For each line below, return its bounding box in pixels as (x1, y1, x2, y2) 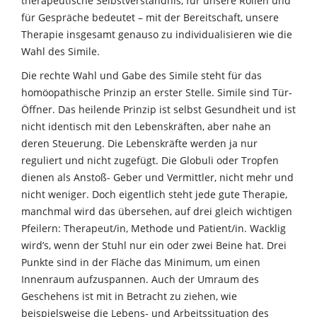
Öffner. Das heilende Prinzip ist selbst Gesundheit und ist (21, 102, 296, 116)
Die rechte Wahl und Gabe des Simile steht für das (21, 68, 262, 82)
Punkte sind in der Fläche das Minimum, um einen (21, 255, 260, 269)
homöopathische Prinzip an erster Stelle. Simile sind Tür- (21, 85, 292, 99)
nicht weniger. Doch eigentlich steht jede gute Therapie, (21, 187, 287, 201)
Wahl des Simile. (21, 44, 100, 58)
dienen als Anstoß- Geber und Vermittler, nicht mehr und (21, 170, 294, 184)
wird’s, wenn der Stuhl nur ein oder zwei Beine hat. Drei (21, 238, 287, 252)
